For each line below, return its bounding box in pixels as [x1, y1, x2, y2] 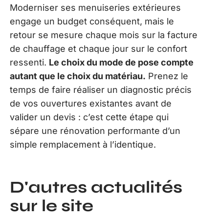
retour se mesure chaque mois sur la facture [10, 29, 197, 40]
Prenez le [146, 70, 188, 81]
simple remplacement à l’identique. [10, 139, 156, 150]
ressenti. [10, 57, 49, 67]
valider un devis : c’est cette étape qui [10, 111, 169, 122]
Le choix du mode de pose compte [49, 57, 194, 67]
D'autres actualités [10, 177, 182, 197]
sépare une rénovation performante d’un [10, 125, 180, 136]
